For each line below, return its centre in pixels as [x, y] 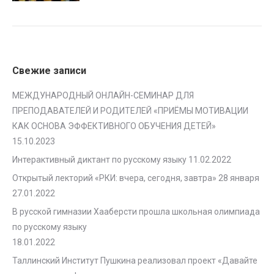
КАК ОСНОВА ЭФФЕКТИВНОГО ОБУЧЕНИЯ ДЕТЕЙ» [114, 126]
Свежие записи [49, 71]
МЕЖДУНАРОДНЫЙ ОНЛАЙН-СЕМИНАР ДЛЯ [103, 95]
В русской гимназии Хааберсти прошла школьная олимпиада [136, 212]
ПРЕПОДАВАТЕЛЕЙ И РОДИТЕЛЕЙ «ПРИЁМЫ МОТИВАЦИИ [130, 111]
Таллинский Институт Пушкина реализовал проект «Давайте [135, 261]
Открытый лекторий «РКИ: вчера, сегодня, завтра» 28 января [136, 178]
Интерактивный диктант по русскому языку [99, 160]
